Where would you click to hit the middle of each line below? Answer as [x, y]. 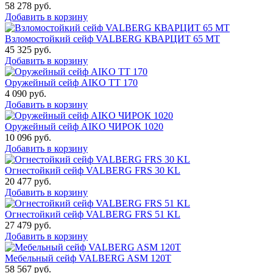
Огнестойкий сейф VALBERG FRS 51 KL [93, 214]
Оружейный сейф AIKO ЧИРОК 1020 [84, 126]
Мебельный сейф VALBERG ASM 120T [88, 258]
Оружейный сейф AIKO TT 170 [71, 82]
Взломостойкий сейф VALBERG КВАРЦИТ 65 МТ [112, 38]
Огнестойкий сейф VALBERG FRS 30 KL [93, 170]
